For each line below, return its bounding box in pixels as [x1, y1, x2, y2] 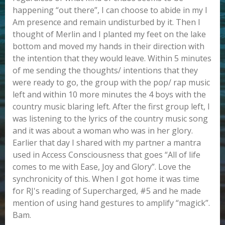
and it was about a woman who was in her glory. [13, 125, 193, 137]
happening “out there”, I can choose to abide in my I [13, 5, 207, 16]
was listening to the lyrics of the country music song [13, 113, 208, 125]
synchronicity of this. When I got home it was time [13, 173, 199, 185]
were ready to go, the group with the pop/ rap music [13, 77, 210, 88]
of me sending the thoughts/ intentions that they [13, 65, 198, 76]
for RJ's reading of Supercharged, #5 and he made [13, 185, 201, 197]
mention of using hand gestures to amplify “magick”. [13, 197, 210, 209]
